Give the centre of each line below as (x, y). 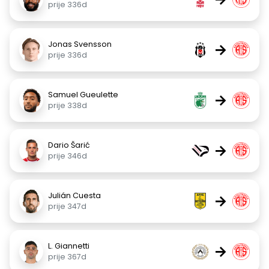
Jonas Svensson (80, 44)
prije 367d (67, 257)
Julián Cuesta (74, 195)
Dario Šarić (69, 145)
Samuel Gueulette (83, 95)
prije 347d (67, 206)
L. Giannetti (69, 246)
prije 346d (68, 156)
